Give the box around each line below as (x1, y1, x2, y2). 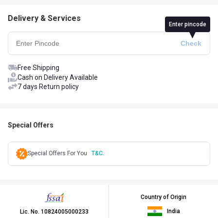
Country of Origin (141, 193, 186, 200)
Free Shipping (18, 63, 59, 72)
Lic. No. (20, 208, 41, 215)
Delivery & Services (8, 13, 81, 23)
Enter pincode (169, 20, 206, 28)
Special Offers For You (28, 150, 87, 157)
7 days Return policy (18, 82, 79, 91)
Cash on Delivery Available (18, 73, 98, 81)
